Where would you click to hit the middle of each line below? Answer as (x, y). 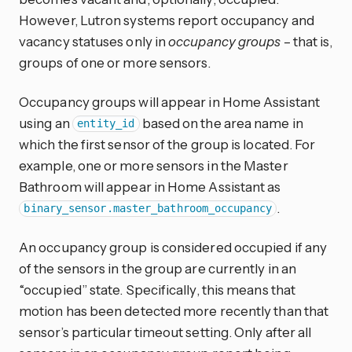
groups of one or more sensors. (115, 63)
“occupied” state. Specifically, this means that (158, 289)
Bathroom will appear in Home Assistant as (150, 186)
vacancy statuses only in (94, 42)
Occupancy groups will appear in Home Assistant (169, 101)
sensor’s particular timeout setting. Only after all (165, 332)
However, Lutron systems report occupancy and (167, 20)
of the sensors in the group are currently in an (158, 268)
